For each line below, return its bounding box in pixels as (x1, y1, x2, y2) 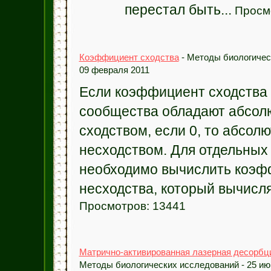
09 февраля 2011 (79, 65, 149, 75)
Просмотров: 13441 (79, 200, 186, 212)
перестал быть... (124, 2, 232, 18)
